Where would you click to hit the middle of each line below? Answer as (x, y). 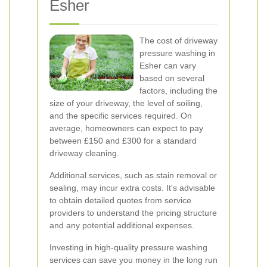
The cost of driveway (178, 41)
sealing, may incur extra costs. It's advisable (132, 188)
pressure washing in (177, 53)
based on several (172, 78)
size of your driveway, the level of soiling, (126, 103)
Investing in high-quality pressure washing (128, 247)
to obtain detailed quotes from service (120, 200)
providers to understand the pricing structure (133, 213)
